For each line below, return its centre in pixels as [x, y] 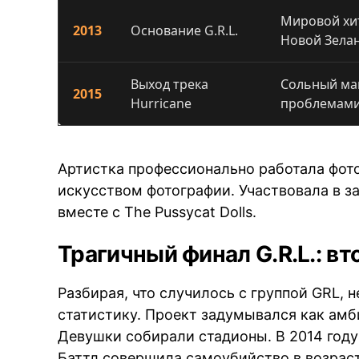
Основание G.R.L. [185, 30]
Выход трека [170, 84]
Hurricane [161, 103]
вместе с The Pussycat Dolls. [157, 212]
